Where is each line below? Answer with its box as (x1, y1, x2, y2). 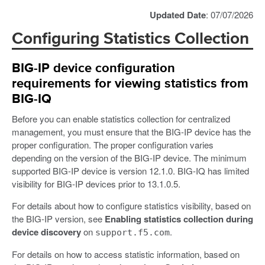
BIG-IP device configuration (12, 62, 175, 75)
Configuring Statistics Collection (12, 31, 249, 47)
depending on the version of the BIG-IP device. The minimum (12, 151, 247, 164)
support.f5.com (95, 227, 170, 238)
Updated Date (150, 8, 206, 21)
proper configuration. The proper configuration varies (12, 138, 214, 151)
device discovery (12, 225, 81, 238)
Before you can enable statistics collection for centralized (12, 112, 230, 125)
